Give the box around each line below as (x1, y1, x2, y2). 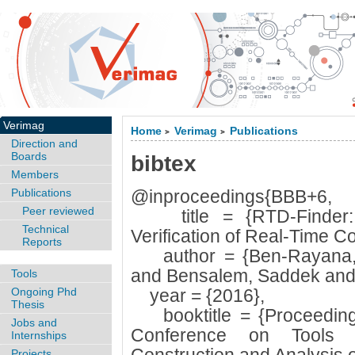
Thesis (11, 297, 44, 311)
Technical (22, 223, 69, 235)
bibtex (130, 151, 197, 176)
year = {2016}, (130, 285, 265, 306)
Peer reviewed (22, 204, 94, 217)
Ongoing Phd (11, 284, 77, 298)
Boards (11, 150, 47, 162)
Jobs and (11, 315, 57, 329)
